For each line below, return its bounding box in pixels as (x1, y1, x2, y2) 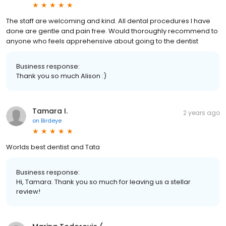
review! (16, 186, 40, 196)
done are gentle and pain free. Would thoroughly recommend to (6, 26, 218, 36)
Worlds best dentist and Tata (6, 142, 100, 152)
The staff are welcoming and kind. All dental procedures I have (6, 16, 210, 26)
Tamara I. (32, 105, 68, 116)
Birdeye (41, 116, 62, 125)
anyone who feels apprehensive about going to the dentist (6, 36, 198, 46)
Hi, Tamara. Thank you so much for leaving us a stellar (16, 177, 191, 187)
